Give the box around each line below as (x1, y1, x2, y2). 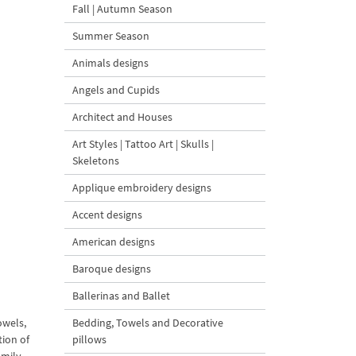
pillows (72, 332, 106, 346)
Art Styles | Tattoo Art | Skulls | (72, 137, 214, 151)
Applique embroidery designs (72, 180, 211, 195)
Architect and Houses (72, 110, 172, 124)
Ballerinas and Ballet (72, 288, 170, 303)
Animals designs (72, 56, 149, 70)
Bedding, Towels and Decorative (72, 315, 223, 330)
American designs (72, 234, 155, 249)
